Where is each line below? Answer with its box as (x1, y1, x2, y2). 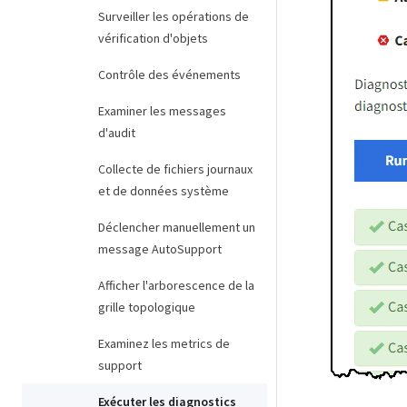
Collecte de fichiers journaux (98, 161, 253, 177)
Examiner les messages (98, 103, 226, 119)
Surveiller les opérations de (98, 8, 249, 25)
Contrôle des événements (98, 66, 241, 83)
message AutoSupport (98, 241, 222, 257)
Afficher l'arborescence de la (98, 277, 254, 293)
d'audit (98, 124, 135, 141)
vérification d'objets (98, 30, 208, 46)
